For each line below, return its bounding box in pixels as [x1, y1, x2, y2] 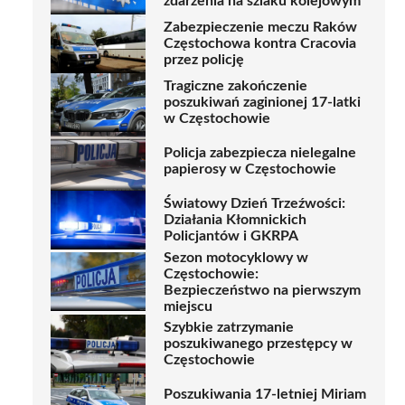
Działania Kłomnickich [164, 212, 306, 228]
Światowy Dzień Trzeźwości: [164, 196, 345, 212]
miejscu [164, 298, 212, 314]
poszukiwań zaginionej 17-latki [164, 95, 361, 110]
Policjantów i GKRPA [164, 229, 298, 244]
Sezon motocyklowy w [164, 250, 308, 265]
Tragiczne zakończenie [164, 79, 307, 94]
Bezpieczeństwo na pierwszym [164, 282, 361, 297]
